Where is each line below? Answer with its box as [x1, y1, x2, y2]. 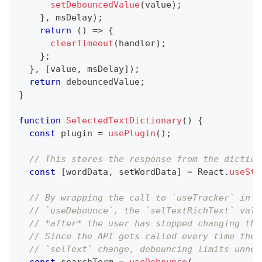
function [19, 115, 61, 126]
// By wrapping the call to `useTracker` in [29, 192, 250, 204]
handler [119, 38, 156, 49]
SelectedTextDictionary [66, 115, 182, 126]
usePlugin [108, 128, 156, 139]
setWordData [113, 167, 177, 178]
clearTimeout [50, 38, 113, 49]
